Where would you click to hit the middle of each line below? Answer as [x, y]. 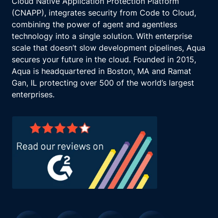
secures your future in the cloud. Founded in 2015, [104, 59]
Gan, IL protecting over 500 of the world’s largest [103, 83]
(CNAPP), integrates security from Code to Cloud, [104, 13]
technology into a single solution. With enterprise [102, 36]
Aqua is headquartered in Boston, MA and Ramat [101, 71]
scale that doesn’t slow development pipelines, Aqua [109, 48]
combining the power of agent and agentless [94, 24]
